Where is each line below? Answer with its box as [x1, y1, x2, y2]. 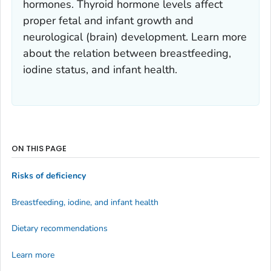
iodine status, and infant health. [23, 62, 177, 77]
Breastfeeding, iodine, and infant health [11, 196, 158, 208]
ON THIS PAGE [11, 142, 67, 154]
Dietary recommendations [11, 223, 108, 235]
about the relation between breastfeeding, [23, 45, 231, 60]
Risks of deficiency [11, 170, 86, 182]
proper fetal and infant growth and [23, 13, 194, 28]
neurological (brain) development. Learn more [23, 29, 247, 44]
